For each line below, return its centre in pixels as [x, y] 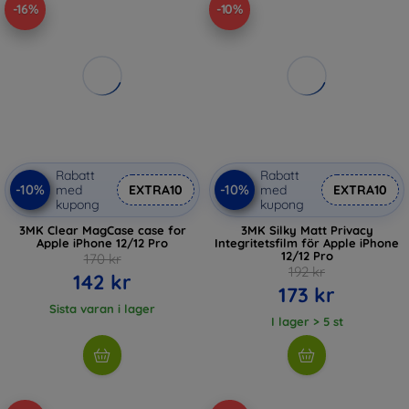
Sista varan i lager [102, 308]
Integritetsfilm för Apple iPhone [307, 242]
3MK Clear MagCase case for [102, 230]
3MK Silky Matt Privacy [307, 230]
